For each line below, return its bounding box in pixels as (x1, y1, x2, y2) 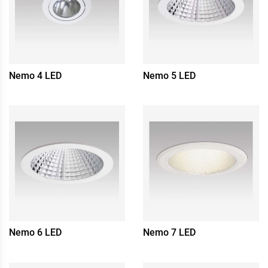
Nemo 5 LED (143, 69, 196, 81)
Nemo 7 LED (143, 227, 196, 239)
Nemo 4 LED (9, 69, 62, 81)
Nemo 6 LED (9, 227, 62, 239)
